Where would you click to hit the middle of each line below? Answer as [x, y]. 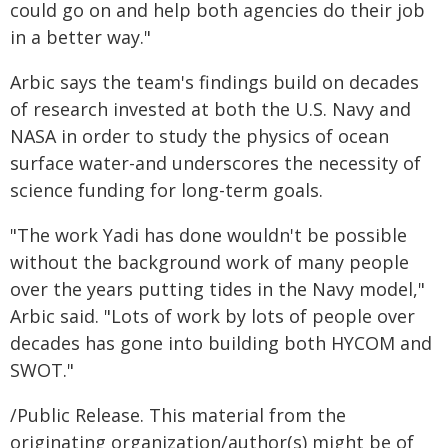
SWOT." [42, 370]
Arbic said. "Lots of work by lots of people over [212, 316]
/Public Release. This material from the [178, 415]
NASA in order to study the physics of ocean [199, 136]
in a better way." [80, 37]
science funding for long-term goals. [166, 190]
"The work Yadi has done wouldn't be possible [208, 235]
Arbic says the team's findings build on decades [214, 82]
